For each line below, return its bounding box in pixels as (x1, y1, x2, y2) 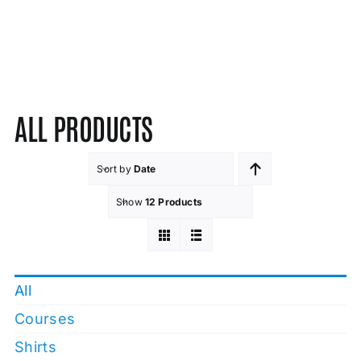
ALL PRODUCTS (15, 108, 153, 147)
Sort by (97, 163, 134, 176)
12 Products (144, 196, 202, 209)
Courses (15, 310, 76, 328)
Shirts (15, 338, 56, 356)
